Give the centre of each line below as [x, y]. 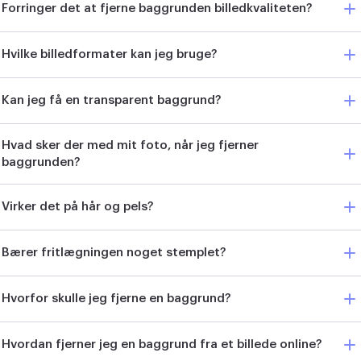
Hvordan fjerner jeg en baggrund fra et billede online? [162, 345]
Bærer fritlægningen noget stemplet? [114, 253]
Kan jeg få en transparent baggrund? [112, 101]
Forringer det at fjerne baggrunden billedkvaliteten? [157, 9]
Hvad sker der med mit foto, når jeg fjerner [130, 145]
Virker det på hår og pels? [78, 207]
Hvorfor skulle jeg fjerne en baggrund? [116, 299]
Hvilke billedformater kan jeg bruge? [110, 55]
